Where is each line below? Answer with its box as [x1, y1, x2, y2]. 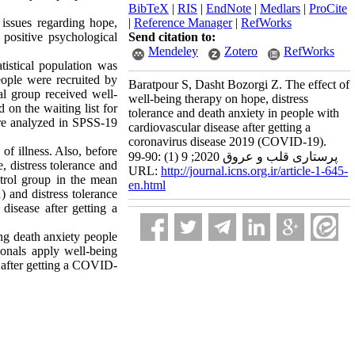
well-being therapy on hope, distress [128, 92, 308, 105]
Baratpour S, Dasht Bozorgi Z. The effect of [128, 78, 349, 91]
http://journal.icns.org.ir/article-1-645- [161, 164, 348, 177]
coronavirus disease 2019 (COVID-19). [128, 135, 326, 148]
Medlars [260, 2, 300, 15]
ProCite [309, 2, 347, 15]
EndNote [206, 2, 251, 15]
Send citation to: [128, 30, 216, 44]
